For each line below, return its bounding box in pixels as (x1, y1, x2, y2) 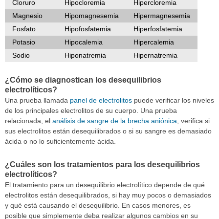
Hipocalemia (65, 38, 103, 46)
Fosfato (12, 24, 36, 33)
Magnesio (12, 11, 43, 20)
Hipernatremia (133, 51, 177, 59)
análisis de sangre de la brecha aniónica (52, 117, 177, 125)
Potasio (12, 38, 35, 46)
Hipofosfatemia (65, 24, 111, 33)
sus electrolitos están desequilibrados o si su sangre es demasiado (5, 127, 212, 135)
